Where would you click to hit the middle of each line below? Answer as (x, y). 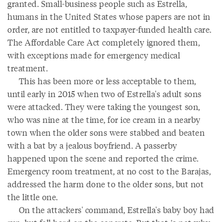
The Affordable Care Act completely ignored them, (104, 42)
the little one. (33, 197)
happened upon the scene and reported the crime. (103, 158)
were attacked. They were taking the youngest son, (104, 107)
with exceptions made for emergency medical (94, 55)
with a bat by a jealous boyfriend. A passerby (92, 145)
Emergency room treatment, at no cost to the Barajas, (109, 171)
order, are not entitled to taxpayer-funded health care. (110, 29)
